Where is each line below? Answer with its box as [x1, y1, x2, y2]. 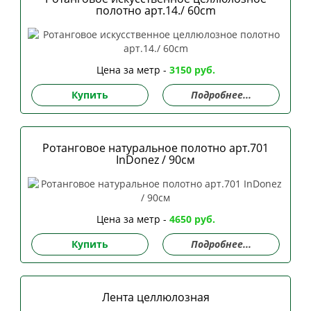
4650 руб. [169, 212, 215, 226]
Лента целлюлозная [101, 289, 210, 305]
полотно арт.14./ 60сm [95, 3, 216, 18]
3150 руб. [169, 63, 215, 76]
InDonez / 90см [116, 152, 195, 167]
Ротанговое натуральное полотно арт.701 [42, 140, 269, 155]
